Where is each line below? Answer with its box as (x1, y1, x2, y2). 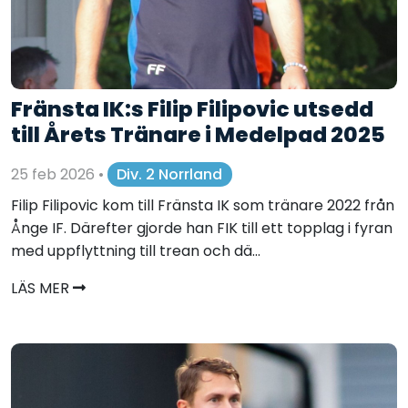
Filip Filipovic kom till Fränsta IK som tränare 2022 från (11, 195, 394, 217)
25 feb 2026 (11, 163, 98, 185)
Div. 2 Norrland (117, 163, 223, 185)
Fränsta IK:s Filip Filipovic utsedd (11, 94, 373, 125)
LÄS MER (11, 278, 73, 300)
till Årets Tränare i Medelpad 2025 (11, 119, 385, 150)
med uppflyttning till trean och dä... (11, 240, 260, 262)
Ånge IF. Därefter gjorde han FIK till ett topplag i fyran (11, 218, 393, 240)
